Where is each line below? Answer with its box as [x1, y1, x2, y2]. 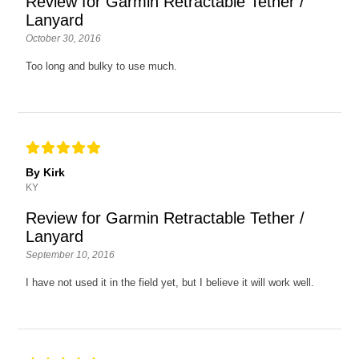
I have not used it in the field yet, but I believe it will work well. [26, 276, 315, 288]
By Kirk [26, 165, 66, 179]
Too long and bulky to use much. [26, 59, 178, 72]
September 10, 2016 [26, 248, 115, 260]
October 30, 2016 [26, 32, 102, 44]
